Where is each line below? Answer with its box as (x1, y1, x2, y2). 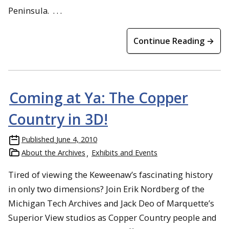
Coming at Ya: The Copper (9, 88, 188, 107)
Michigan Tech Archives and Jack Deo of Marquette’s (8, 197, 214, 209)
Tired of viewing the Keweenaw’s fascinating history (8, 169, 213, 180)
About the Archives (21, 148, 85, 157)
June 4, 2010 (56, 134, 97, 144)
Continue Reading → (133, 35, 214, 47)
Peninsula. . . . (8, 5, 62, 16)
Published (21, 134, 54, 144)
